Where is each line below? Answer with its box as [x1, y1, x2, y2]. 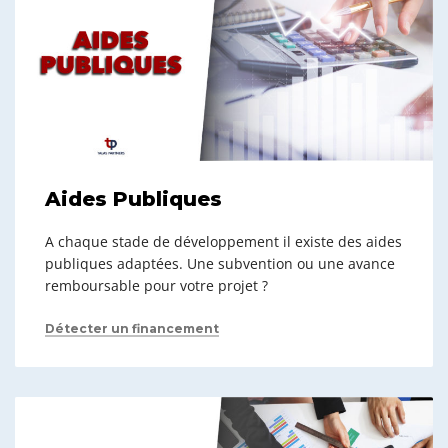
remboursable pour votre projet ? [45, 276, 268, 296]
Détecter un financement [45, 321, 219, 337]
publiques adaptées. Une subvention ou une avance [45, 254, 395, 274]
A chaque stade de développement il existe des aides [45, 232, 402, 252]
